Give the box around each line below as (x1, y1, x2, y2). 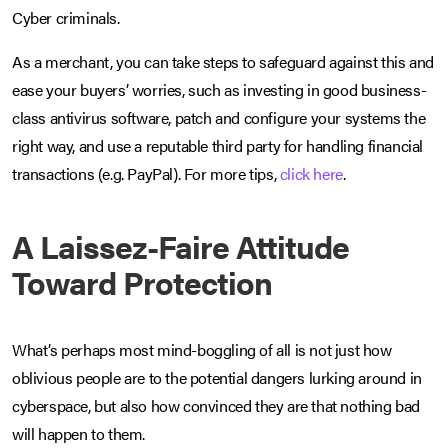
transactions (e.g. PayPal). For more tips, (12, 162, 280, 186)
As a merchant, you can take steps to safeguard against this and (12, 50, 434, 74)
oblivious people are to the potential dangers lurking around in (12, 366, 422, 390)
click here (279, 162, 343, 186)
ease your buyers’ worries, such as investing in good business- (12, 78, 427, 102)
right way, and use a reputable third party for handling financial (12, 134, 424, 158)
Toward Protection (12, 259, 272, 305)
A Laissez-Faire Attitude (12, 223, 349, 269)
